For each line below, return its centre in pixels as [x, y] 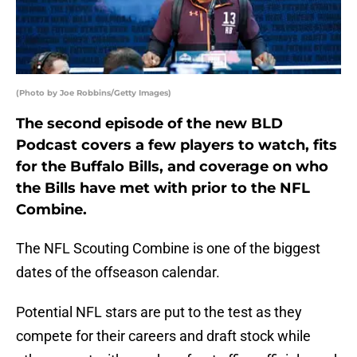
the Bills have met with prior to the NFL [163, 188]
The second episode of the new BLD [149, 124]
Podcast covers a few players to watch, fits [177, 145]
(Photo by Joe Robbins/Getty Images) [94, 93]
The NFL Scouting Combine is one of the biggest [168, 249]
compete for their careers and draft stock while [163, 336]
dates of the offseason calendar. [118, 273]
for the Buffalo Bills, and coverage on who [172, 167]
